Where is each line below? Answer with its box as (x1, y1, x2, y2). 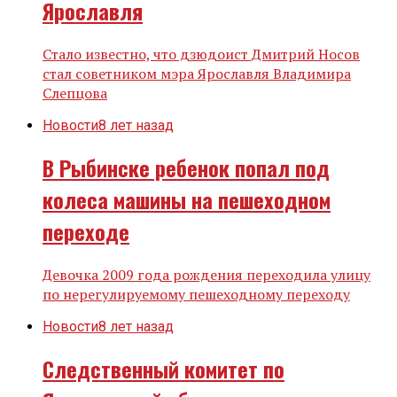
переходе (43, 214, 129, 247)
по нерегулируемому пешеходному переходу (43, 284, 350, 304)
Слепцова (43, 82, 107, 103)
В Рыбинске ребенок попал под (43, 151, 330, 183)
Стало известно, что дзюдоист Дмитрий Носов (43, 43, 360, 64)
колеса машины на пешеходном (43, 183, 331, 215)
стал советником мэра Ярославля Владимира (43, 63, 351, 83)
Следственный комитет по (43, 352, 284, 385)
